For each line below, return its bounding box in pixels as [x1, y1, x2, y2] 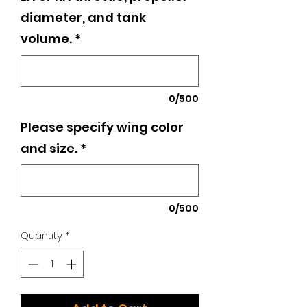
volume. [21, 30, 72, 48]
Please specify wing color [21, 119, 184, 136]
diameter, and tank [21, 9, 146, 27]
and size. [21, 140, 77, 158]
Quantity [21, 228, 62, 243]
